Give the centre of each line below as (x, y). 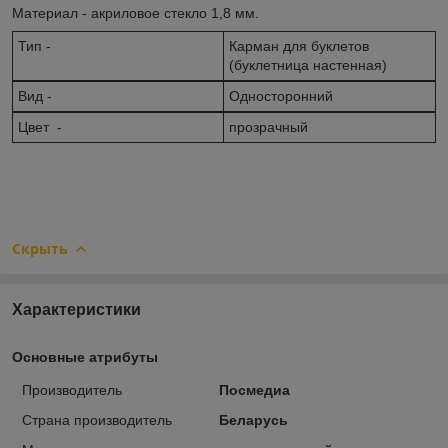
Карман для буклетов (299, 45)
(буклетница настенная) (308, 64)
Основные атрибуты (85, 356)
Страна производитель (97, 419)
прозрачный (268, 126)
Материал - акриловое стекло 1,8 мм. (135, 12)
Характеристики (76, 309)
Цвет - (40, 126)
